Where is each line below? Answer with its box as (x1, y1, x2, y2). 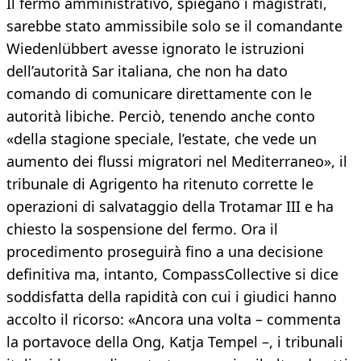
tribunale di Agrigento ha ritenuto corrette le (6, 174, 313, 194)
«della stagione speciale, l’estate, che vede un (6, 129, 317, 149)
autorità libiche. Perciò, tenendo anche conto (6, 106, 315, 127)
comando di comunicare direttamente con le (6, 84, 312, 104)
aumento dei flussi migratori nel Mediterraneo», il (6, 151, 347, 172)
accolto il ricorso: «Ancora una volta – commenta (6, 309, 341, 330)
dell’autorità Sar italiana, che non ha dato (6, 61, 288, 81)
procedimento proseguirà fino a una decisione (6, 242, 323, 262)
